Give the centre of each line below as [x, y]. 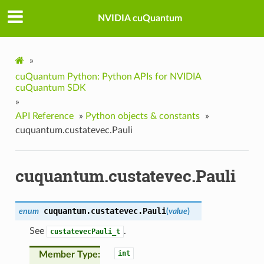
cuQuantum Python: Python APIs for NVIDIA [108, 76]
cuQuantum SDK [50, 88]
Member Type [68, 254]
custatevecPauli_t [85, 231]
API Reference [44, 116]
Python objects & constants [142, 116]
